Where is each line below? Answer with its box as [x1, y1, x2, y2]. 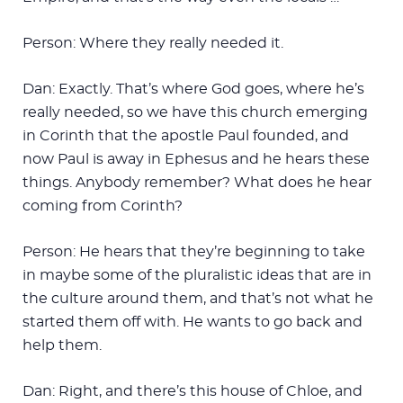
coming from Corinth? [22, 198, 183, 213]
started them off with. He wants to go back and [22, 314, 363, 329]
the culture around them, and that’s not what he [22, 291, 373, 306]
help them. [22, 337, 102, 353]
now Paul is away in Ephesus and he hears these [22, 151, 370, 166]
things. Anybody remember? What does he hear [22, 175, 372, 190]
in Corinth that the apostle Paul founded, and [22, 128, 349, 143]
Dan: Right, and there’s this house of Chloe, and [22, 383, 363, 399]
